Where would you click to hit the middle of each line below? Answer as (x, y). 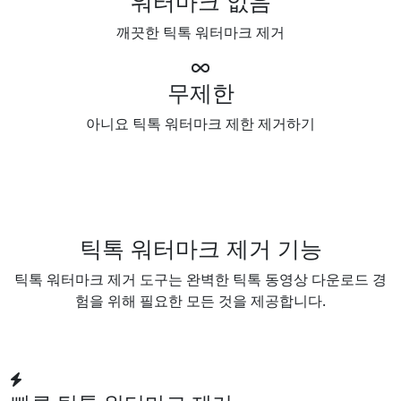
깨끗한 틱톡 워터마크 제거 (200, 32)
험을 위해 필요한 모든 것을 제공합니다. (200, 301)
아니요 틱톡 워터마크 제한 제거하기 (200, 124)
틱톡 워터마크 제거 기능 (200, 248)
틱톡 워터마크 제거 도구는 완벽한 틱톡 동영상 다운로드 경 (200, 279)
